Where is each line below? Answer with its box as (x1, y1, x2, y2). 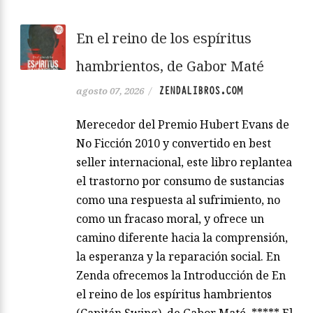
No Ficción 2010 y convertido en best (76, 135, 271, 151)
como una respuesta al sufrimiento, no (76, 191, 280, 208)
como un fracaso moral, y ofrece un (76, 210, 264, 226)
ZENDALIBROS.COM (159, 83, 242, 98)
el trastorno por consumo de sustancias (76, 173, 284, 189)
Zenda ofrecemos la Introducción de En (76, 267, 286, 283)
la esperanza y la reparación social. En (76, 248, 280, 264)
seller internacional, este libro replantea (76, 154, 292, 170)
